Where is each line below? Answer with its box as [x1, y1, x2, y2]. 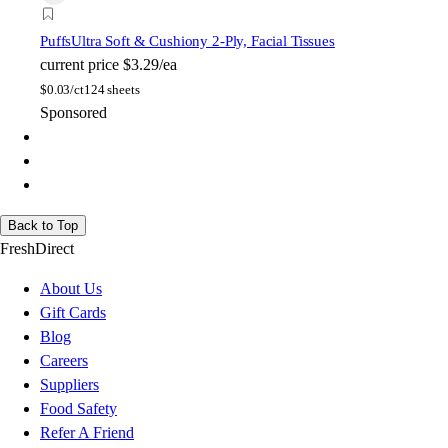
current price [40, 56, 119, 74]
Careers [40, 352, 88, 370]
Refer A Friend [40, 424, 134, 442]
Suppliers [40, 376, 99, 394]
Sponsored [40, 104, 107, 122]
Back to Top [8, 218, 78, 234]
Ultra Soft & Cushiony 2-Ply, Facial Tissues [71, 33, 335, 50]
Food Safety [40, 400, 117, 418]
